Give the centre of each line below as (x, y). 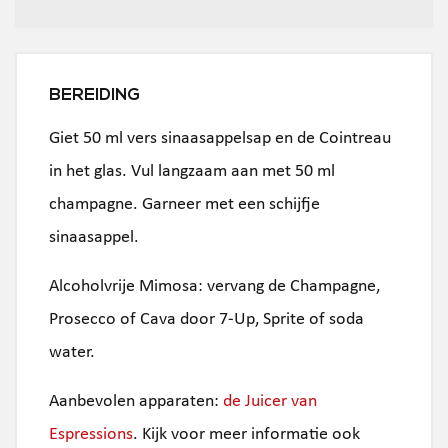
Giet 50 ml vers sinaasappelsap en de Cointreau (220, 139)
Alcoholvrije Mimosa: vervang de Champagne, (214, 287)
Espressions (91, 435)
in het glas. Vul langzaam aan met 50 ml (192, 172)
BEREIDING (94, 96)
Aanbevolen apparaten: (136, 402)
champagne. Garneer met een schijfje (184, 205)
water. (72, 353)
